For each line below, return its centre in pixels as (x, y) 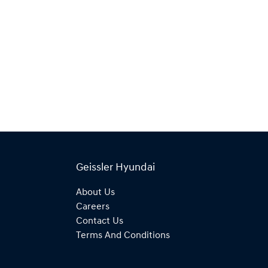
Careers (93, 207)
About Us (95, 192)
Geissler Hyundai (115, 167)
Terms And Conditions (123, 235)
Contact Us (100, 221)
